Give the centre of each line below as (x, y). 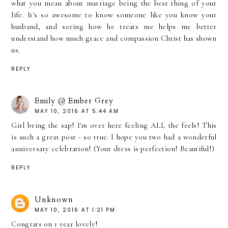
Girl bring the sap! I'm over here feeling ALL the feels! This (114, 125)
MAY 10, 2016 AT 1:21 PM (75, 210)
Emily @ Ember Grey (74, 101)
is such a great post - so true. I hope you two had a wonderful (114, 137)
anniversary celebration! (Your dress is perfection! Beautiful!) (113, 148)
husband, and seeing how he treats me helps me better (114, 27)
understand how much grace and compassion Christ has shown (114, 38)
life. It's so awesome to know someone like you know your (114, 15)
